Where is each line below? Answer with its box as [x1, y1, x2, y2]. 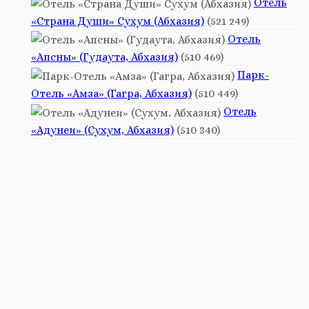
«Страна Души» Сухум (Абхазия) [31, 14, 204, 28]
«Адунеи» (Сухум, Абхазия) [31, 123, 174, 137]
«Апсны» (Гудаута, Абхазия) [31, 50, 178, 64]
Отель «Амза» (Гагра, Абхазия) [31, 87, 192, 101]
